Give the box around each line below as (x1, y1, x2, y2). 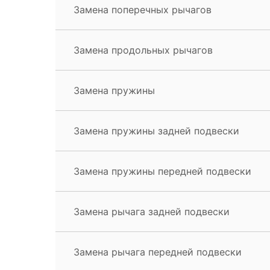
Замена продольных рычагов (74, 43, 213, 56)
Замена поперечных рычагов (74, 3, 212, 16)
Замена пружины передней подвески (74, 165, 251, 177)
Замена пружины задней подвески (74, 124, 239, 137)
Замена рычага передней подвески (74, 245, 242, 258)
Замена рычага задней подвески (74, 205, 230, 218)
